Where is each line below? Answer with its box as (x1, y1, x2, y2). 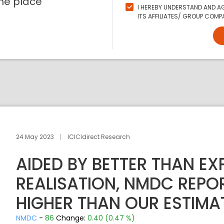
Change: (56, 213, 88, 223)
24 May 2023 (16, 132, 54, 141)
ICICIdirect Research (67, 132, 130, 141)
